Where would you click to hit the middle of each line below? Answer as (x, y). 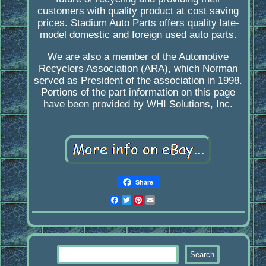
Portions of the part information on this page (138, 93)
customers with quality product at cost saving (138, 11)
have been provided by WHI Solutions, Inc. (138, 104)
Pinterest (164, 200)
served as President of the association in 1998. (138, 81)
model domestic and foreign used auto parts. (138, 35)
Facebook (142, 200)
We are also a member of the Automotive (138, 57)
